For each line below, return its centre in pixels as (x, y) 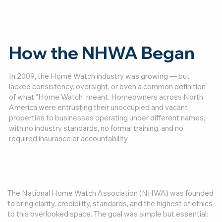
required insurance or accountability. (69, 139)
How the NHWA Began (102, 53)
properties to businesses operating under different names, (107, 118)
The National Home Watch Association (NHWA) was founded (111, 193)
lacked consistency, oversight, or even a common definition (107, 87)
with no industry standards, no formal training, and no (96, 128)
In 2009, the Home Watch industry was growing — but (99, 76)
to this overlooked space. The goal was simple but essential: (108, 214)
